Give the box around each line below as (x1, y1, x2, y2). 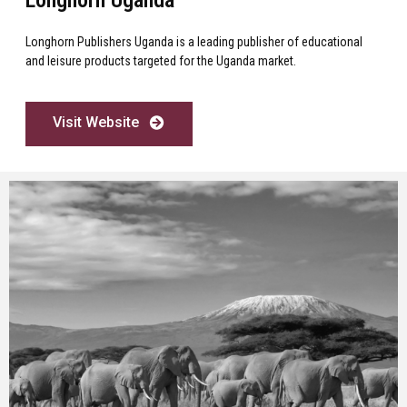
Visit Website (53, 114, 139, 132)
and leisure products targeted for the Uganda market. (25, 53, 296, 68)
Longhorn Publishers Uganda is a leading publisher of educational (25, 34, 362, 49)
